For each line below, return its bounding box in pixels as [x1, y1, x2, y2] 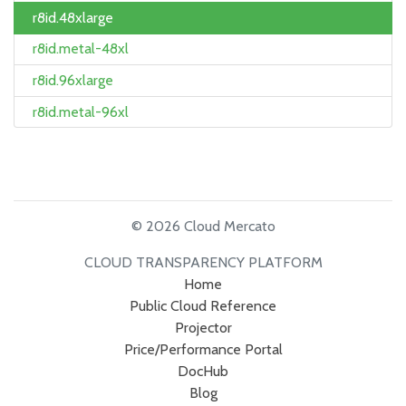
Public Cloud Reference [130, 297, 276, 315]
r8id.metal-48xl [33, 40, 129, 58]
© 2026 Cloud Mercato [130, 217, 275, 236]
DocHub [178, 362, 228, 381]
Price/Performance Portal [123, 341, 283, 359]
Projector [174, 319, 232, 337]
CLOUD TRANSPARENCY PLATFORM [83, 254, 323, 272]
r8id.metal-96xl [33, 102, 129, 121]
